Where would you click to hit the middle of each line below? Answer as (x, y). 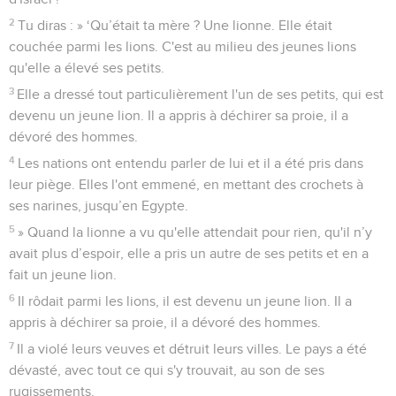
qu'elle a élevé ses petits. (87, 68)
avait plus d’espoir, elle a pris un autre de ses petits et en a (189, 253)
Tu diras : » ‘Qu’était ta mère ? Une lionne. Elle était (175, 25)
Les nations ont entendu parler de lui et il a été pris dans (191, 163)
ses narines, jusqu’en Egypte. (99, 206)
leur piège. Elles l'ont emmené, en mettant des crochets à (186, 184)
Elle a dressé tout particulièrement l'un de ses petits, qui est (201, 94)
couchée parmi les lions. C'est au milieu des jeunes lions (183, 46)
